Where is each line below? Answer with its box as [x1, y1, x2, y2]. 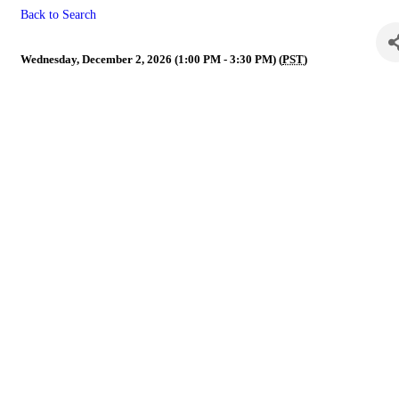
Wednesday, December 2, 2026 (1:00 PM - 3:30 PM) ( [20, 53, 282, 66]
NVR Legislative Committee [20, 21, 362, 53]
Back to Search [20, 7, 96, 21]
